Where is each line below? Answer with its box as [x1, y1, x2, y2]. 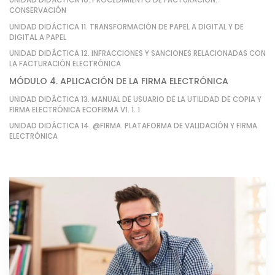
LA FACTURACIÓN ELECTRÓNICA [9, 59, 121, 69]
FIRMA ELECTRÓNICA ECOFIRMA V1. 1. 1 [9, 104, 140, 115]
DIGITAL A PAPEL [9, 32, 66, 42]
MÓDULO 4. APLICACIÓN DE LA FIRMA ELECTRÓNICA [9, 75, 228, 88]
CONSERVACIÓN [9, 6, 66, 16]
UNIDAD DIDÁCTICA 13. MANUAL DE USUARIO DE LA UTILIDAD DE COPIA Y [9, 94, 261, 104]
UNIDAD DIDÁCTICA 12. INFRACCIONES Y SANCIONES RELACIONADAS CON [9, 48, 266, 59]
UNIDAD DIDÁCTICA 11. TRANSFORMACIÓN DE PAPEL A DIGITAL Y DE [9, 21, 244, 32]
